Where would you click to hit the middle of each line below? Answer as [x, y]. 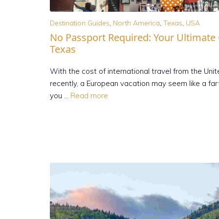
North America [136, 23]
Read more [89, 96]
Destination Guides [80, 23]
